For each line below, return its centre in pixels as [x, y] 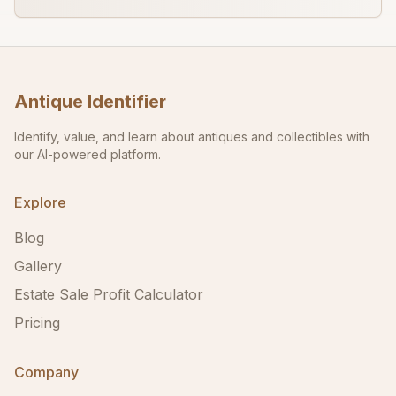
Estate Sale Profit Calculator [109, 294]
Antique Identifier [90, 102]
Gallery [38, 266]
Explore [40, 202]
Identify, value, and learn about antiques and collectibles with [192, 137]
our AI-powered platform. [88, 154]
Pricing [37, 323]
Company [46, 372]
